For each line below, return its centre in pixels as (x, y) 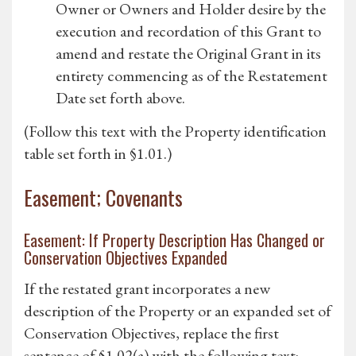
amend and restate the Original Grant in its (188, 54)
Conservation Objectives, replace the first (151, 333)
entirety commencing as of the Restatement (192, 76)
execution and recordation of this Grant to (188, 31)
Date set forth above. (120, 98)
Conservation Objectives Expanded (126, 258)
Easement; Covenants (103, 198)
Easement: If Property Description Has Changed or (174, 240)
